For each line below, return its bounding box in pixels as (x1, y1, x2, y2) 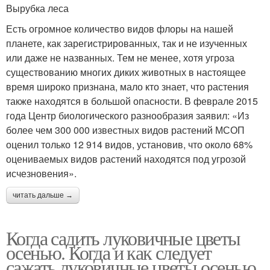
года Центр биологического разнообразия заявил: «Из (6, 108, 249, 122)
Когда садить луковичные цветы (6, 225, 240, 251)
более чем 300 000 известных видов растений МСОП (6, 123, 245, 137)
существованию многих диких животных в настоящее (6, 65, 246, 79)
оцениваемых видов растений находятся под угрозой (6, 152, 246, 166)
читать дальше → (13, 191, 73, 199)
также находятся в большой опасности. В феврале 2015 (6, 94, 258, 108)
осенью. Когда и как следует (6, 239, 212, 265)
